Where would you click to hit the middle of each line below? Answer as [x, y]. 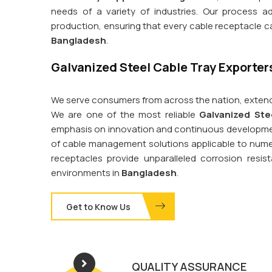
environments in [86, 173]
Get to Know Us [98, 207]
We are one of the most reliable [125, 115]
